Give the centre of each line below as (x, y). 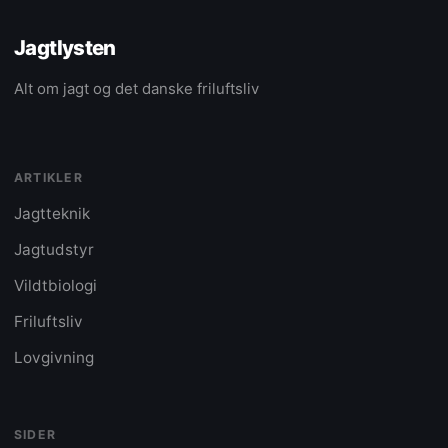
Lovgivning (54, 358)
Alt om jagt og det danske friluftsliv (136, 88)
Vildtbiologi (55, 286)
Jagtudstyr (54, 250)
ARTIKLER (48, 178)
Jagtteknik (52, 214)
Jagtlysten (65, 47)
